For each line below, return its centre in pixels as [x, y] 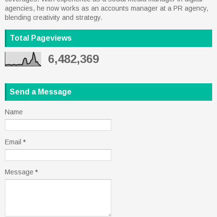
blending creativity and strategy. [54, 17]
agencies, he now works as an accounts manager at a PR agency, [107, 8]
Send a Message [41, 92]
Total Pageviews [41, 38]
